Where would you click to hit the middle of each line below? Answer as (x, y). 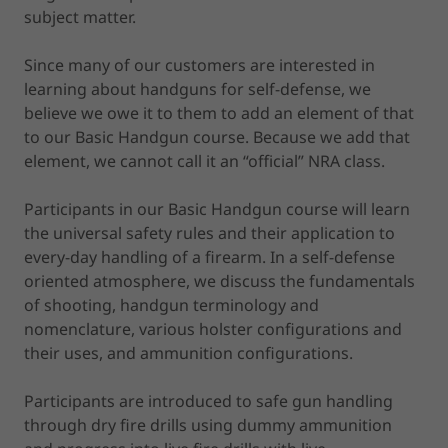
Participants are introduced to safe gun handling (208, 400)
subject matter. (80, 16)
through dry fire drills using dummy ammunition (208, 424)
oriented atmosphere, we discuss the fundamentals (219, 280)
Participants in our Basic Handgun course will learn (217, 208)
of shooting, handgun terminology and (171, 304)
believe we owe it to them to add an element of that (219, 112)
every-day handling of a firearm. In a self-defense (209, 256)
